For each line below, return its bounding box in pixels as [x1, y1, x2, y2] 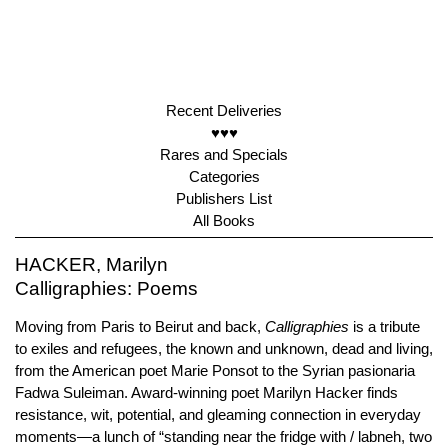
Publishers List [176, 190, 272, 207]
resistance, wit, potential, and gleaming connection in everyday [15, 406, 421, 423]
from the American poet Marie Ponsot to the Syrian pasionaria [15, 362, 415, 379]
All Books [193, 212, 255, 229]
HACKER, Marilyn [15, 254, 168, 275]
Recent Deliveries [166, 102, 282, 119]
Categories [188, 168, 260, 185]
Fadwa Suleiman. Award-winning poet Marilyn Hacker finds [15, 384, 398, 401]
